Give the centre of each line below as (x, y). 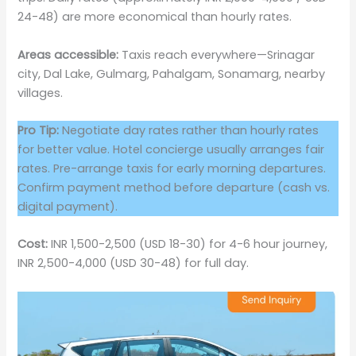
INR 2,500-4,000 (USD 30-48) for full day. (133, 263)
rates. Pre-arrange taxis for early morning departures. (172, 168)
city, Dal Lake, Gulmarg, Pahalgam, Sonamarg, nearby (172, 74)
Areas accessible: (68, 54)
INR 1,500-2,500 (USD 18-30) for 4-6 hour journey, (188, 244)
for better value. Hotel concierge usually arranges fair (171, 149)
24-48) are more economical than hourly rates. (155, 17)
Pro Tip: (39, 130)
